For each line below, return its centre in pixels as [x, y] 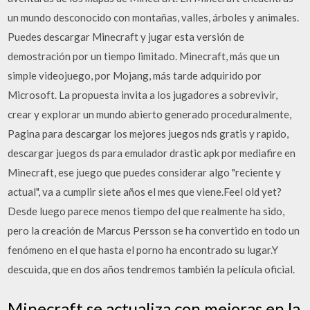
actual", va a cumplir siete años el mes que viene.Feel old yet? [145, 192]
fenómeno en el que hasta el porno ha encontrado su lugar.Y [143, 250]
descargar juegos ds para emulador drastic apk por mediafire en [152, 153]
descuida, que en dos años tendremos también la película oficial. [152, 269]
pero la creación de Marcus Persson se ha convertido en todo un [154, 230]
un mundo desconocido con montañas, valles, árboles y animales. [154, 17]
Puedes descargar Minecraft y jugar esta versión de [126, 37]
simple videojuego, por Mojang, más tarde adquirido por [135, 75]
